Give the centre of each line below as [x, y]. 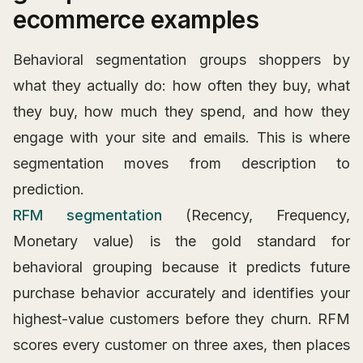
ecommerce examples [136, 20]
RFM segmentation [88, 216]
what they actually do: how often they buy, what [181, 86]
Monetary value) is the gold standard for [181, 241]
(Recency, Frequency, [256, 216]
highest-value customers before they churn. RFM [181, 319]
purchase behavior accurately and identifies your [181, 293]
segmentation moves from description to [181, 164]
